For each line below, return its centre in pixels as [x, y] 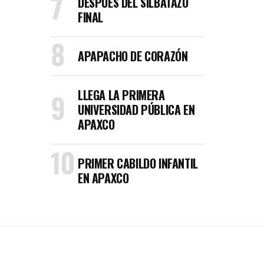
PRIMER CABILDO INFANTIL [138, 163]
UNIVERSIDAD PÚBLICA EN [136, 110]
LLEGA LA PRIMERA [121, 95]
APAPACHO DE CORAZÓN [133, 56]
